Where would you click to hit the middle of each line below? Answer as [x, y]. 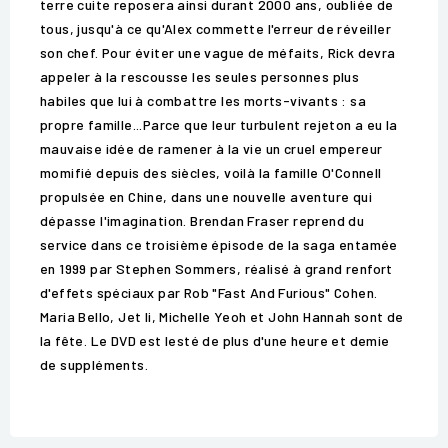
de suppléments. [94, 365]
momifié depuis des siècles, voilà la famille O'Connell [211, 173]
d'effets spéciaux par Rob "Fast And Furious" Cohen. [209, 293]
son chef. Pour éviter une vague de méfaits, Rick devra [218, 53]
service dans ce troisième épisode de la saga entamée [219, 245]
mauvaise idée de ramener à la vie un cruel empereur [211, 149]
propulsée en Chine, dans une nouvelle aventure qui [206, 197]
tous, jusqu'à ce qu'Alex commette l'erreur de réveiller [215, 29]
